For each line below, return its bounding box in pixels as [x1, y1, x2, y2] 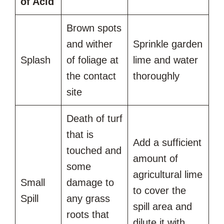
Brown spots [66, 22, 121, 34]
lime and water [133, 54, 198, 66]
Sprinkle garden [133, 38, 202, 50]
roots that [66, 209, 109, 220]
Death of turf [66, 113, 122, 124]
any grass [66, 193, 110, 204]
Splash [20, 54, 50, 66]
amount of [133, 153, 178, 164]
